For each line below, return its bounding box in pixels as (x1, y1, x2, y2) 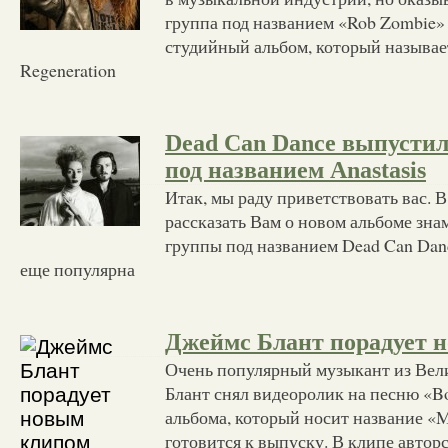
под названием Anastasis (165, 156, 426, 183)
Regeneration (20, 57, 116, 82)
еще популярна (20, 256, 135, 281)
